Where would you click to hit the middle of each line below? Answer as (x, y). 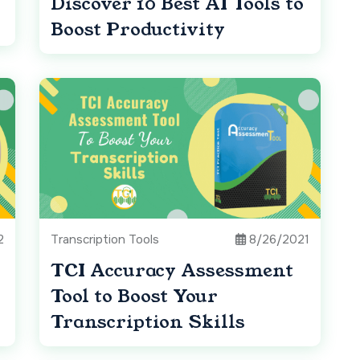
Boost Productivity (138, 30)
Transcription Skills (148, 322)
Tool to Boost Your (134, 297)
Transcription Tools (105, 240)
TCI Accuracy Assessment (172, 271)
